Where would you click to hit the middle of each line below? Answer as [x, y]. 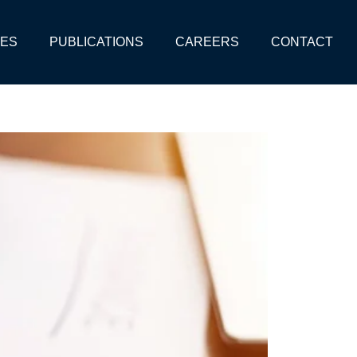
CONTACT [302, 42]
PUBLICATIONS [96, 42]
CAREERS [207, 42]
